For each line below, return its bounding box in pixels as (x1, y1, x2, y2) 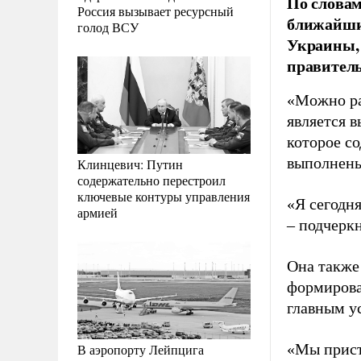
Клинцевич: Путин (77, 155, 183, 172)
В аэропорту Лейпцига (77, 340, 204, 358)
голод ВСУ (77, 18, 139, 35)
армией (77, 203, 118, 221)
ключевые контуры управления (77, 187, 250, 205)
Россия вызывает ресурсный (77, 2, 234, 19)
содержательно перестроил (77, 171, 226, 189)
